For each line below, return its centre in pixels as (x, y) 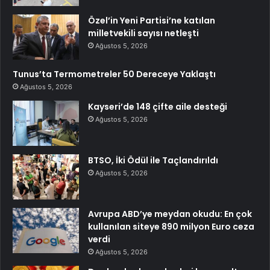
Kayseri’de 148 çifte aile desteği (158, 107)
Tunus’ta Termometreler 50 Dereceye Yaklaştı (114, 74)
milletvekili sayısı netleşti (143, 33)
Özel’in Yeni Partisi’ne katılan (152, 21)
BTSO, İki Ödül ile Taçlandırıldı (153, 161)
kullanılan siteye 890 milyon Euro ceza (171, 227)
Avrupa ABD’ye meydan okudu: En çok (170, 214)
